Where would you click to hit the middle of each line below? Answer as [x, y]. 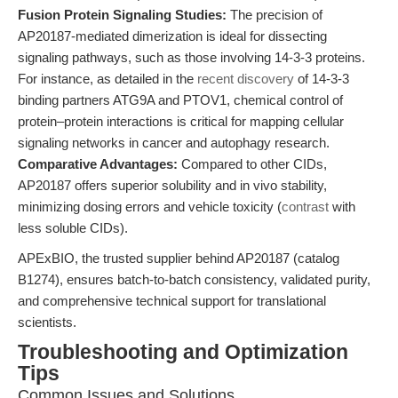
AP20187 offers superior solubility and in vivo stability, [172, 185]
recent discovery [246, 79]
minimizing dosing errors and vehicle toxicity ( [150, 207]
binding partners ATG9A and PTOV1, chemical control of [180, 100]
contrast [305, 207]
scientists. [47, 322]
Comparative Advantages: [98, 164]
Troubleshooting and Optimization [183, 352]
